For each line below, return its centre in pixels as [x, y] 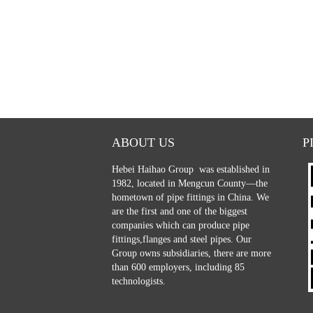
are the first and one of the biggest [180, 212]
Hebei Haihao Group [154, 170]
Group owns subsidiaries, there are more [191, 254]
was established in [233, 170]
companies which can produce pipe [181, 226]
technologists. [139, 282]
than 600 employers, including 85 [178, 268]
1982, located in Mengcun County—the [190, 184]
